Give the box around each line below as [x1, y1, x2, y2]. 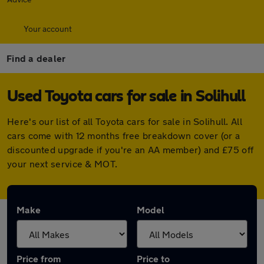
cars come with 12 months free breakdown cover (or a [7, 130, 240, 141]
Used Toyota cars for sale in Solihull [7, 88, 245, 105]
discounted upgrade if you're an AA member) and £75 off [7, 144, 254, 155]
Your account [24, 24, 72, 34]
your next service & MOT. [7, 158, 118, 169]
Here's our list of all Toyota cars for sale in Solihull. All [7, 115, 242, 127]
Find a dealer [6, 52, 66, 64]
